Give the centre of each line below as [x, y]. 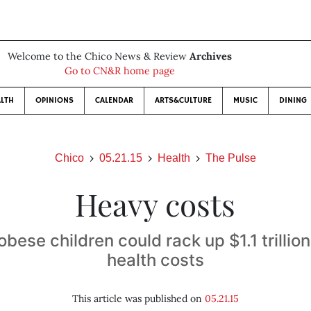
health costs [155, 260]
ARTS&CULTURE [183, 100]
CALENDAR [114, 100]
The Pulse [231, 158]
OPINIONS [54, 100]
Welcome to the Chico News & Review [98, 56]
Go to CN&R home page [119, 71]
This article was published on [138, 299]
